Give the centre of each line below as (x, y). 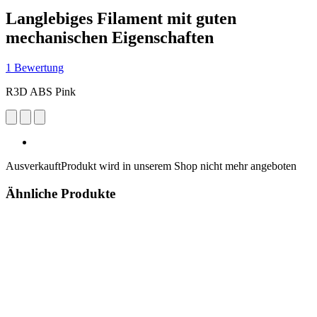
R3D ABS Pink (41, 91)
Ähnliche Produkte (60, 193)
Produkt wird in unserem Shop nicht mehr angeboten (179, 166)
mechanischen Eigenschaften (110, 37)
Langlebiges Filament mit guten (121, 18)
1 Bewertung (35, 67)
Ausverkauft (33, 166)
